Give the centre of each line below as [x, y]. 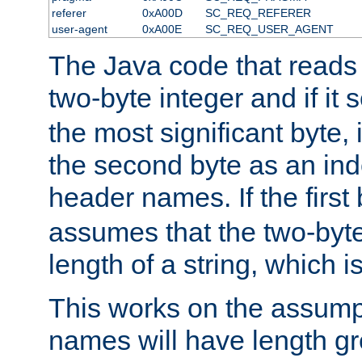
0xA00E [162, 29]
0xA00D [162, 13]
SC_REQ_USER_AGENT [269, 29]
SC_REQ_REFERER [258, 13]
